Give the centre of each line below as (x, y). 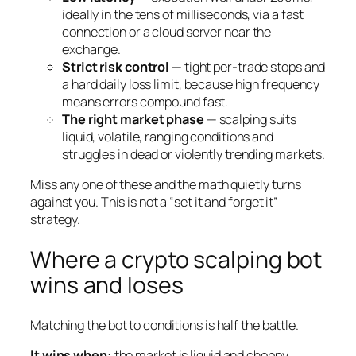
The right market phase (133, 119)
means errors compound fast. (145, 101)
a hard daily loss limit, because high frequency (191, 84)
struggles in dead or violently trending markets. (194, 154)
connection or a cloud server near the (167, 31)
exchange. (92, 49)
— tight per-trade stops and (248, 66)
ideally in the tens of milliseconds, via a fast (183, 14)
